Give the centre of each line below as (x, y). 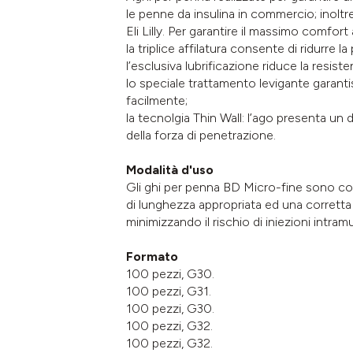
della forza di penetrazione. (201, 135)
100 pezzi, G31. (169, 291)
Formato (152, 256)
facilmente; (157, 100)
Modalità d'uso (170, 169)
